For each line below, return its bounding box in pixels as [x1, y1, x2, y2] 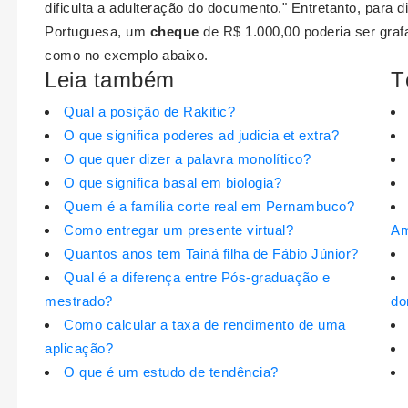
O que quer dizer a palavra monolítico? [64, 151, 311, 168]
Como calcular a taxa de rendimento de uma [64, 317, 346, 333]
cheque [149, 24, 199, 40]
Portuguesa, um [45, 24, 150, 40]
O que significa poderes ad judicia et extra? [64, 127, 339, 144]
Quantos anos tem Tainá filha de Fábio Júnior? [64, 246, 359, 262]
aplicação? [45, 341, 113, 357]
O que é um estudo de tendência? [64, 364, 279, 381]
